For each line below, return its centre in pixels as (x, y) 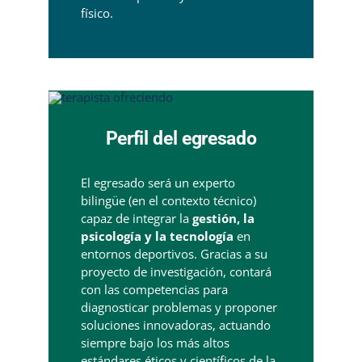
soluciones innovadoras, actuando (175, 324)
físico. (97, 13)
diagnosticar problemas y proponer (179, 307)
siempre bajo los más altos (155, 342)
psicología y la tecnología (157, 236)
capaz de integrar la (136, 218)
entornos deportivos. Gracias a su (174, 253)
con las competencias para (154, 289)
